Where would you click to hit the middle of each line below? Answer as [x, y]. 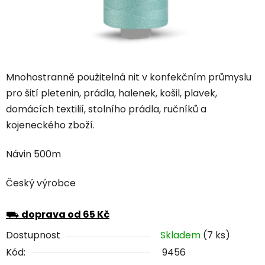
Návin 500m [33, 154]
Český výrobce [41, 183]
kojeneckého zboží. [50, 125]
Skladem [182, 235]
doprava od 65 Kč [65, 214]
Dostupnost [33, 235]
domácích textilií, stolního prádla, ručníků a [106, 109]
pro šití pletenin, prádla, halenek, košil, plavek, [112, 93]
